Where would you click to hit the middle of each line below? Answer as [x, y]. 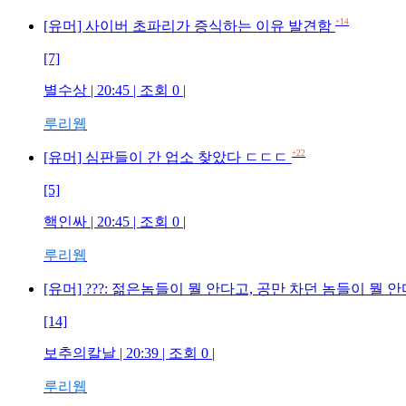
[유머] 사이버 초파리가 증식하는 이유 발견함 [189, 25]
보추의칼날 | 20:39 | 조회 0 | [129, 353]
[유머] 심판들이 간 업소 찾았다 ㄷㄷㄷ [168, 157]
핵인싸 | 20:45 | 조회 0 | [115, 221]
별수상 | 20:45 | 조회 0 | [115, 90]
